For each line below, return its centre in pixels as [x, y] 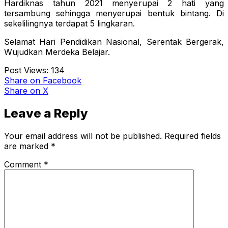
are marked [27, 146]
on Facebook [56, 81]
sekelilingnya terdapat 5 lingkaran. [69, 24]
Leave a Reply [46, 113]
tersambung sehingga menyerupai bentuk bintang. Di [114, 13]
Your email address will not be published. [83, 136]
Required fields [193, 136]
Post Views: [26, 70]
